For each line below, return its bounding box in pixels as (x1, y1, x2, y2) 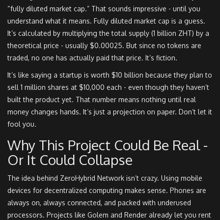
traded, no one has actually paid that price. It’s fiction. (7, 54, 177, 62)
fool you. (7, 120, 36, 129)
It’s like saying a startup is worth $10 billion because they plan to (7, 71, 212, 80)
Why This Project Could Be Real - (7, 136, 208, 154)
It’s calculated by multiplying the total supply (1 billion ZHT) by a (7, 29, 209, 38)
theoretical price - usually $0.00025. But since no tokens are (7, 41, 201, 50)
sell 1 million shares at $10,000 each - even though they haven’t (7, 83, 209, 92)
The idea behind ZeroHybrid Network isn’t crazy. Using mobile (7, 174, 202, 183)
